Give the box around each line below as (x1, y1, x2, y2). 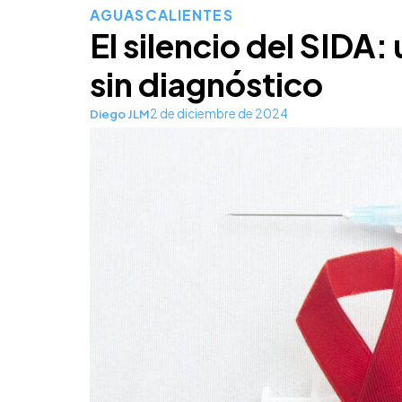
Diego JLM (90, 106, 150, 121)
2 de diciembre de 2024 (150, 106, 288, 122)
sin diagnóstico (90, 64, 323, 105)
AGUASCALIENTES (90, 5, 233, 25)
